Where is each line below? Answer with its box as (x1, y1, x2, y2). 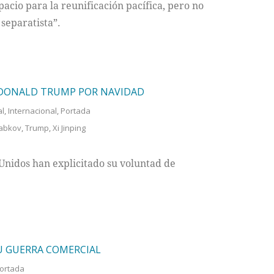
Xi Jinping (52, 122, 86, 134)
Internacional (7, 105, 57, 117)
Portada (60, 105, 91, 117)
